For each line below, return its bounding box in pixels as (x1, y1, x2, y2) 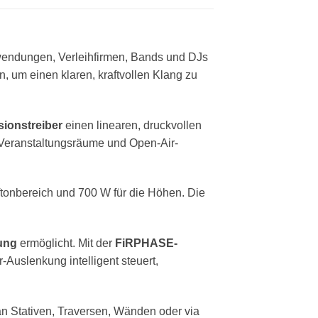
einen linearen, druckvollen (62, 119, 202, 131)
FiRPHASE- (115, 237, 177, 250)
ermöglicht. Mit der (17, 237, 115, 250)
